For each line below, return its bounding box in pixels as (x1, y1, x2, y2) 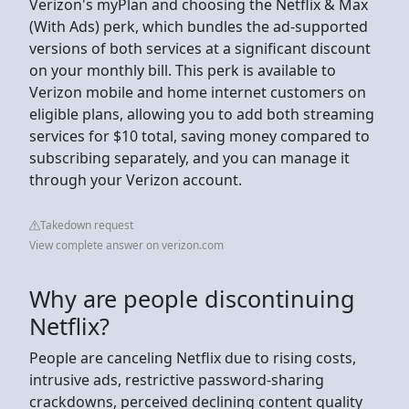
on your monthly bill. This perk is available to (29, 59, 336, 80)
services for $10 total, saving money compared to (29, 125, 370, 146)
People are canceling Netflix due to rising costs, (29, 347, 356, 368)
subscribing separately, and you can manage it (29, 147, 350, 168)
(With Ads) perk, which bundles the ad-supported (29, 16, 368, 37)
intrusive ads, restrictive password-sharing (29, 369, 324, 390)
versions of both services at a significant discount (29, 37, 371, 58)
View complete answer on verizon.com (29, 236, 224, 253)
